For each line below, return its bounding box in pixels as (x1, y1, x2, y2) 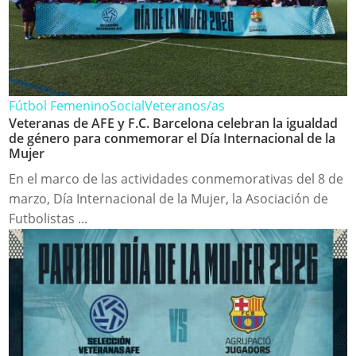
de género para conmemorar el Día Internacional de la (9, 129, 336, 147)
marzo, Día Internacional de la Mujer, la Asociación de (9, 189, 329, 207)
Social (110, 96, 145, 114)
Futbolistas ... (9, 209, 88, 227)
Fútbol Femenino (9, 96, 110, 114)
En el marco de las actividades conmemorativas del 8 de (9, 169, 344, 188)
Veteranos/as (145, 96, 226, 114)
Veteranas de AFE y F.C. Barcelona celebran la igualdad (9, 114, 339, 132)
